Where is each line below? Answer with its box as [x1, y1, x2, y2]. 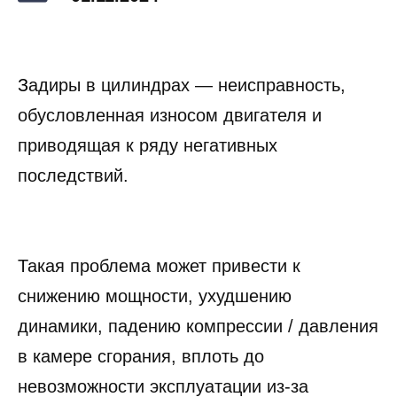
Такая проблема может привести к [18, 255, 300, 276]
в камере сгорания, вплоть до [18, 346, 264, 366]
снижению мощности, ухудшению [18, 285, 292, 306]
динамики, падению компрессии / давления [18, 315, 378, 336]
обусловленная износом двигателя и [18, 105, 322, 125]
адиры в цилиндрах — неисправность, [28, 74, 346, 95]
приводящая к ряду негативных [18, 135, 277, 155]
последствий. [18, 165, 128, 185]
